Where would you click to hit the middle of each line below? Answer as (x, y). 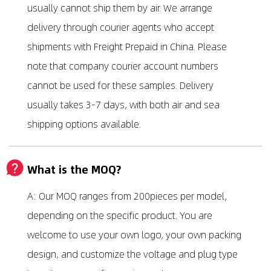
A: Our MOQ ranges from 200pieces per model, (127, 196)
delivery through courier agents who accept (121, 27)
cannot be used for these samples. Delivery (120, 85)
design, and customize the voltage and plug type (132, 254)
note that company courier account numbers (123, 66)
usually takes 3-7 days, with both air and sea (123, 105)
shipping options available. (84, 124)
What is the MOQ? (74, 170)
